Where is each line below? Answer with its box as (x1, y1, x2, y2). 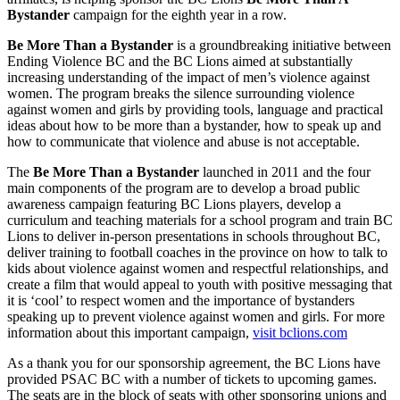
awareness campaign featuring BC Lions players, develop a (7, 196, 341, 212)
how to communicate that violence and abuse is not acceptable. (7, 133, 363, 149)
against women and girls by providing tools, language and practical (7, 101, 383, 117)
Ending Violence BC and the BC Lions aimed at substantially (7, 53, 353, 69)
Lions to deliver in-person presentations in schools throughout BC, (7, 228, 384, 244)
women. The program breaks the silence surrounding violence (7, 85, 354, 101)
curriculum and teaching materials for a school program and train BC (7, 212, 393, 228)
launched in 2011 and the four (203, 163, 371, 179)
